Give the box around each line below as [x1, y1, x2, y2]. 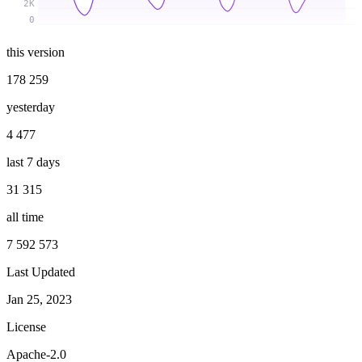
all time [6, 209, 44, 224]
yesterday [6, 99, 55, 114]
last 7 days [6, 154, 60, 169]
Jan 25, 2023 [6, 292, 72, 306]
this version [6, 44, 65, 59]
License [6, 319, 46, 334]
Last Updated [6, 264, 75, 279]
